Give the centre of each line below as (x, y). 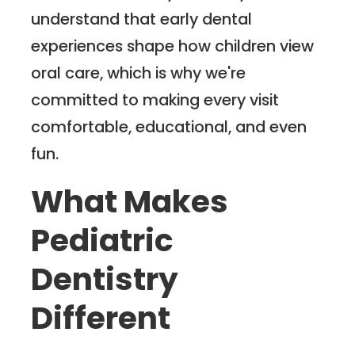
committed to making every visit (155, 99)
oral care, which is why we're (139, 73)
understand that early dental (142, 19)
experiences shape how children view (173, 46)
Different (101, 319)
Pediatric (103, 241)
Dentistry (105, 280)
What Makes (130, 202)
